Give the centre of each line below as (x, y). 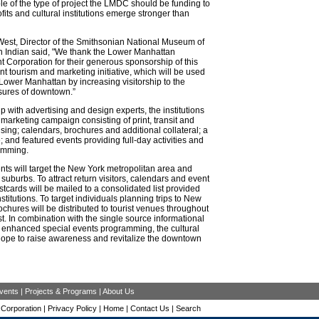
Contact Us (150, 308)
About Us (118, 291)
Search (188, 308)
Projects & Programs (61, 291)
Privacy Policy (72, 308)
